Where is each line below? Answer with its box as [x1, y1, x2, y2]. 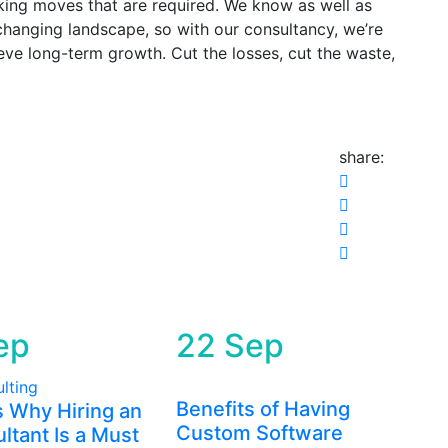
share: [339, 147, 384, 168]
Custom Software [175, 421, 343, 446]
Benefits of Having [175, 397, 350, 422]
